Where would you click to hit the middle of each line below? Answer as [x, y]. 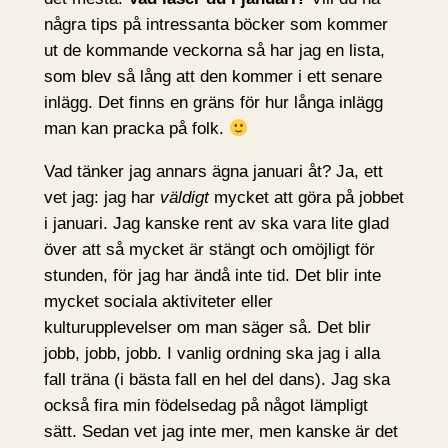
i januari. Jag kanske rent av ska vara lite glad [216, 223]
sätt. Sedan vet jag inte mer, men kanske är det [220, 431]
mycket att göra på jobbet [306, 197]
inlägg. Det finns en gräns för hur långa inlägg [213, 102]
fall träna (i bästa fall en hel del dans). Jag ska [216, 379]
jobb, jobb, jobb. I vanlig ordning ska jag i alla [211, 353]
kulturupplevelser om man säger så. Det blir [207, 327]
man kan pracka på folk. [136, 128]
